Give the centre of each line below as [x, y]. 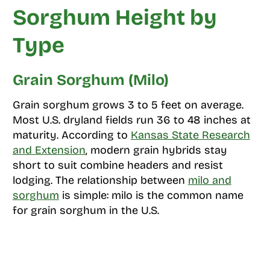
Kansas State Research [190, 135]
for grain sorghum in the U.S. [86, 210]
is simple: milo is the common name [151, 195]
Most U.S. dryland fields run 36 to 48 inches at [131, 120]
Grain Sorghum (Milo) [90, 80]
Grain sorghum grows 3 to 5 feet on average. [128, 105]
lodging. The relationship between [100, 180]
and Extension [49, 150]
